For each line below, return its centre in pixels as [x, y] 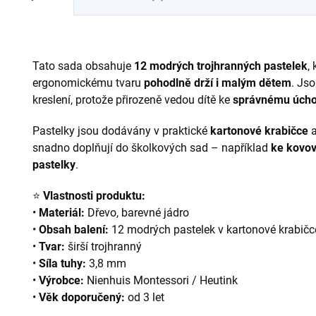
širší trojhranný [103, 246]
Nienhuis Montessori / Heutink [161, 280]
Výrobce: [61, 280]
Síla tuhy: [62, 263]
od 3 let [145, 297]
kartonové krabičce [259, 130]
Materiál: [62, 212]
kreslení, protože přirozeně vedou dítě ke [133, 99]
